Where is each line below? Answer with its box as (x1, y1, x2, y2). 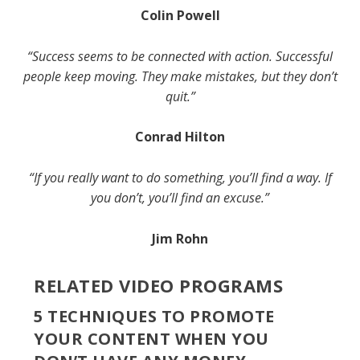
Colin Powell (140, 6, 220, 25)
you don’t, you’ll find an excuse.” (91, 188, 269, 207)
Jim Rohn (152, 229, 208, 247)
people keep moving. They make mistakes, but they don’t (22, 67, 337, 85)
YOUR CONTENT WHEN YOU (34, 327, 269, 350)
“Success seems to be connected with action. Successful (27, 47, 333, 65)
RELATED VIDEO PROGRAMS (34, 272, 284, 297)
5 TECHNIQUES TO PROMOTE (34, 305, 275, 327)
